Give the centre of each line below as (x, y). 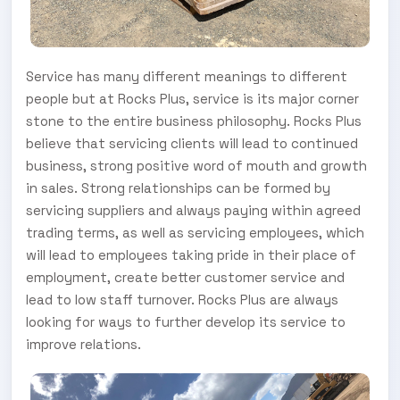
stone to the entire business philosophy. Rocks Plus (194, 121)
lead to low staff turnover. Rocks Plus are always (182, 299)
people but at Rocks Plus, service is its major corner (192, 98)
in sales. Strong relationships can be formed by (178, 187)
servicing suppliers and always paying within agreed (193, 210)
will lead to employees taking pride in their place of (191, 254)
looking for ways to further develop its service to (186, 321)
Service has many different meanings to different (187, 76)
